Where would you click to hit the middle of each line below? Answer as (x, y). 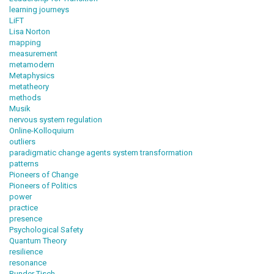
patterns (24, 163)
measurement (33, 53)
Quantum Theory (38, 240)
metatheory (29, 86)
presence (26, 218)
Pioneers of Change (44, 174)
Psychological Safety (46, 229)
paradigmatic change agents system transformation (101, 152)
